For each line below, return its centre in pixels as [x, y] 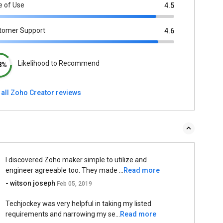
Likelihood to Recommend [58, 63]
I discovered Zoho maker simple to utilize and [76, 160]
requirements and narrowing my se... [63, 214]
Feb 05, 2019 [75, 184]
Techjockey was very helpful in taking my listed [79, 204]
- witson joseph [31, 183]
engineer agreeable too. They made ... [65, 170]
